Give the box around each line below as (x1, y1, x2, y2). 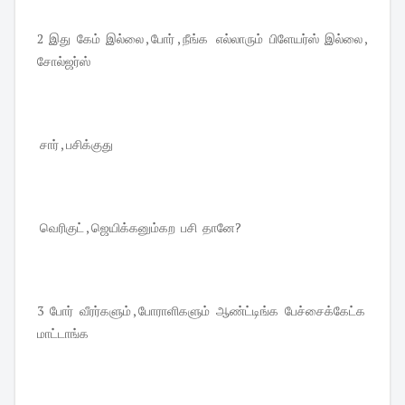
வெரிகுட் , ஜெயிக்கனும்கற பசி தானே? (37, 218, 244, 236)
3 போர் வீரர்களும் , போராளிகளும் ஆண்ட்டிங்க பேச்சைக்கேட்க (37, 301, 368, 319)
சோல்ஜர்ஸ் (37, 52, 93, 70)
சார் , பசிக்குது (37, 135, 116, 153)
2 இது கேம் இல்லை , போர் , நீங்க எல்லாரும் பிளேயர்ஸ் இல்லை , (37, 29, 368, 47)
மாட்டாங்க (37, 324, 91, 342)
